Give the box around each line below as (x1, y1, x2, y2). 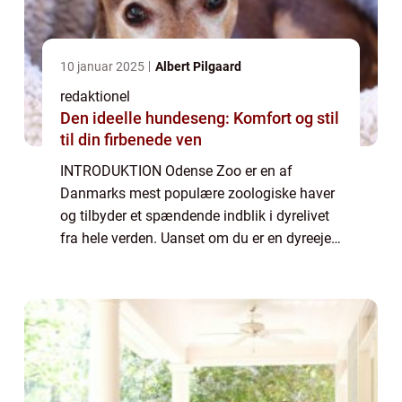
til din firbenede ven (60, 129, 202, 149)
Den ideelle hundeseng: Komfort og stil (60, 108, 339, 127)
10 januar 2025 (60, 58, 147, 74)
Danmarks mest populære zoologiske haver (60, 184, 335, 202)
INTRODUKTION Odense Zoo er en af (60, 162, 293, 179)
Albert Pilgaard (155, 58, 241, 74)
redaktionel (60, 87, 130, 105)
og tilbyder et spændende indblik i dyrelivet (60, 206, 329, 224)
